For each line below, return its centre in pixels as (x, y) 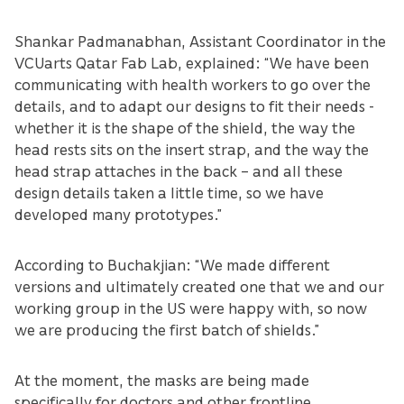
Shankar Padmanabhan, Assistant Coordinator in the (200, 40)
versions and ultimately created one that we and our (199, 285)
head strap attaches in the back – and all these (179, 170)
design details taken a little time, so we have (169, 192)
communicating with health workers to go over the (193, 83)
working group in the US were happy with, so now (191, 307)
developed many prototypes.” (118, 213)
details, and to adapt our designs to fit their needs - (194, 105)
